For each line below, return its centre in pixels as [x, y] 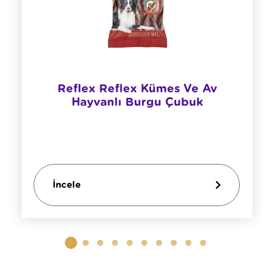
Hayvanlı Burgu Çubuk [137, 103]
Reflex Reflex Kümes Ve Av [137, 89]
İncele [67, 185]
